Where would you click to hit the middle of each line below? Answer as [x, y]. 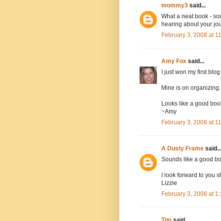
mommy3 [175, 5]
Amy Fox [174, 61]
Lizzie [169, 183]
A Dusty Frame [183, 148]
